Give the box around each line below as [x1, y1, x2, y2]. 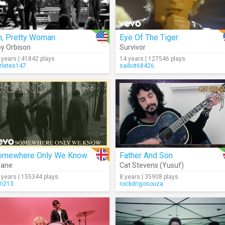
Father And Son [120, 151, 173, 160]
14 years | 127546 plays [120, 55, 185, 62]
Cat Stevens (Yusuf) [120, 161, 184, 169]
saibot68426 [120, 62, 154, 69]
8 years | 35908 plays [120, 173, 178, 180]
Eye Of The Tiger [120, 33, 178, 42]
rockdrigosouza [120, 180, 163, 187]
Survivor [120, 43, 146, 51]
